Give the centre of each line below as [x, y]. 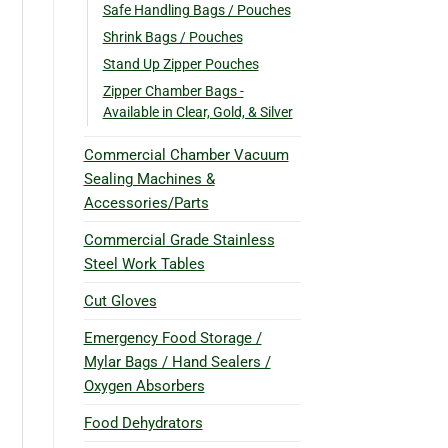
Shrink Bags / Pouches [172, 36]
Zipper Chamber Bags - [173, 90]
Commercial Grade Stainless [179, 239]
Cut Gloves [120, 300]
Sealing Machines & [149, 178]
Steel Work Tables [144, 263]
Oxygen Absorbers [144, 385]
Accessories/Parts [146, 202]
